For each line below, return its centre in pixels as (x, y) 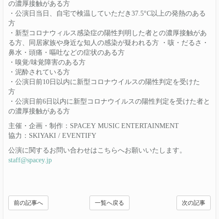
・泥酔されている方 (59, 72)
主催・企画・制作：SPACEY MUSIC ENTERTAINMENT (101, 126)
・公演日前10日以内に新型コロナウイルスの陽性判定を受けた (104, 82)
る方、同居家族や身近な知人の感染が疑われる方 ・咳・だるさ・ (109, 43)
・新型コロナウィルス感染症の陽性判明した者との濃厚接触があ (108, 33)
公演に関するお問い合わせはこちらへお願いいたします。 (97, 150)
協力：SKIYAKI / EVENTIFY (56, 135)
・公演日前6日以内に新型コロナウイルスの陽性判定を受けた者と (109, 101)
